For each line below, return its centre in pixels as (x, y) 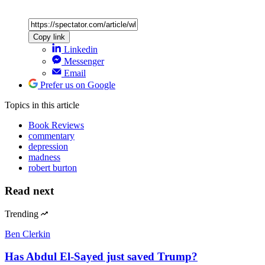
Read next (29, 191)
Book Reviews (56, 125)
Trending (22, 214)
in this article (56, 105)
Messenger (84, 62)
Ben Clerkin (28, 234)
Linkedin (81, 50)
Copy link (49, 37)
